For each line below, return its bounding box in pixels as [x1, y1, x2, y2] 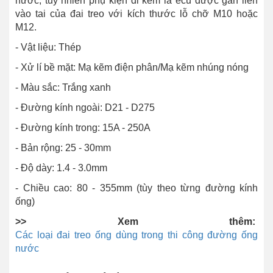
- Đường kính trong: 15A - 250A [15, 122, 151, 133]
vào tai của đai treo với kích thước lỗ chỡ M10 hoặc [15, 9, 258, 19]
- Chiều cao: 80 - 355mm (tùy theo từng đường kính [15, 183, 258, 194]
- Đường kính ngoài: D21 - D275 [15, 102, 155, 113]
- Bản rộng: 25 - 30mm [15, 143, 111, 154]
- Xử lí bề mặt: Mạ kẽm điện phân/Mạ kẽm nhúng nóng [15, 62, 249, 73]
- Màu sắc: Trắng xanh [15, 82, 111, 93]
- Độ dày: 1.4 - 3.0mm [15, 163, 107, 174]
